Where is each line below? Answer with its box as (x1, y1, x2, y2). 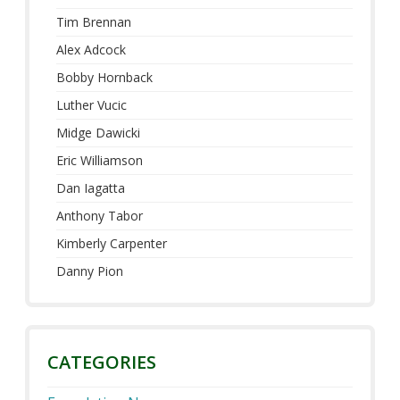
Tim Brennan (56, 13, 132, 31)
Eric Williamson (56, 152, 144, 170)
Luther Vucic (56, 96, 128, 114)
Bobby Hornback (56, 69, 154, 87)
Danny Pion (56, 262, 124, 280)
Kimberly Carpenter (56, 235, 168, 253)
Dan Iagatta (56, 179, 126, 197)
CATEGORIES (47, 350, 157, 375)
